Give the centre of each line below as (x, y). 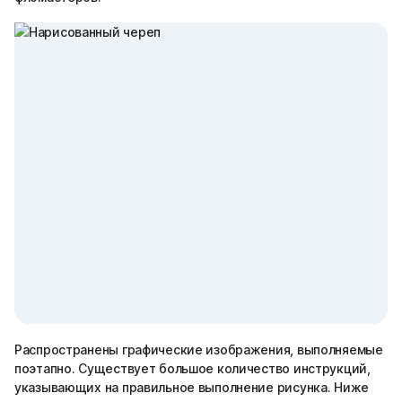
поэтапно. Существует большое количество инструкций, (192, 368)
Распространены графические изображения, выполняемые (199, 350)
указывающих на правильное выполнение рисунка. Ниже (192, 387)
